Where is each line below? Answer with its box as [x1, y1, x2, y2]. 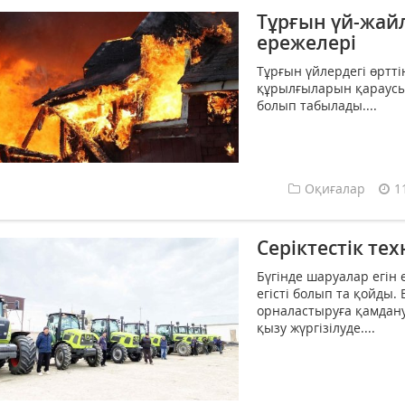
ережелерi [257, 30, 356, 56]
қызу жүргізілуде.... [257, 319, 375, 337]
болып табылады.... [257, 97, 377, 115]
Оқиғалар [305, 180, 365, 198]
